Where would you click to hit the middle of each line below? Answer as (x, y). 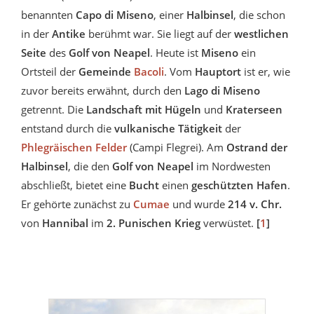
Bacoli (149, 72)
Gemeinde (106, 72)
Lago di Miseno (222, 91)
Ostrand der (257, 148)
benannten (48, 15)
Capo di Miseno (115, 15)
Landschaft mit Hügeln (144, 110)
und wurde (197, 204)
